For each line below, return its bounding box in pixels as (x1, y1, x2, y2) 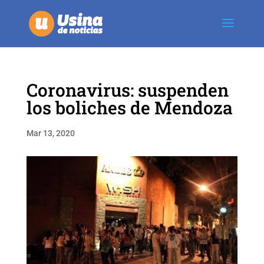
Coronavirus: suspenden (26, 78, 229, 101)
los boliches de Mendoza (26, 96, 233, 119)
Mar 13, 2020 (26, 128, 75, 138)
